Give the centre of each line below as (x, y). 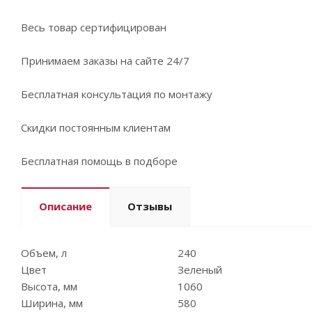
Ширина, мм (52, 303)
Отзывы (150, 206)
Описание (65, 206)
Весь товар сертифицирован (94, 28)
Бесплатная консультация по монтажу (117, 94)
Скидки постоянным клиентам (96, 128)
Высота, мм (49, 287)
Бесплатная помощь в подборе (99, 161)
